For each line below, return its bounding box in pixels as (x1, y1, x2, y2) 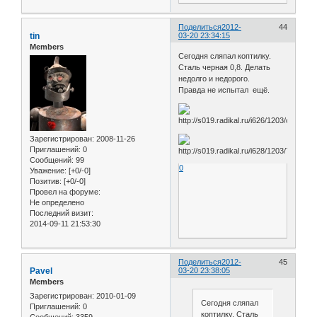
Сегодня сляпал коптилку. (178, 52, 272, 61)
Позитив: (30, 177, 62, 186)
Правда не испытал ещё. (178, 86, 270, 95)
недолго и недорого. (178, 74, 250, 83)
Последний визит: (30, 209, 93, 218)
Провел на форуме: (30, 188, 100, 197)
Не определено (30, 198, 84, 207)
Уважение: (30, 166, 67, 175)
